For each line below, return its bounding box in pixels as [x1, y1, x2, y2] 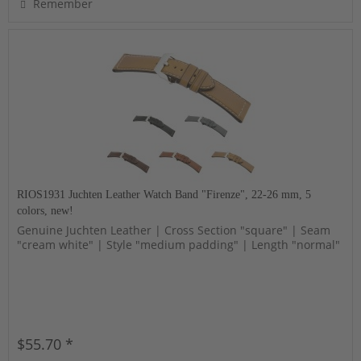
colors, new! [17, 205, 74, 218]
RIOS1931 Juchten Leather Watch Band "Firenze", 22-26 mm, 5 [17, 189, 312, 201]
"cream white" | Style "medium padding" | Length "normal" [17, 237, 341, 253]
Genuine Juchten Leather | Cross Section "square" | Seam [17, 222, 331, 239]
